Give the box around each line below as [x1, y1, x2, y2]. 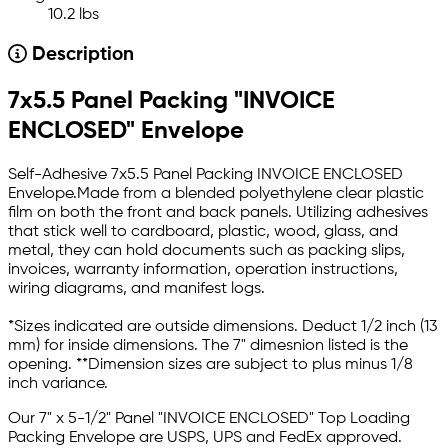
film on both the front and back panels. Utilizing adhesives [8, 205, 428, 222]
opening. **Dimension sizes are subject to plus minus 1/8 [8, 357, 413, 374]
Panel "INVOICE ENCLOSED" [115, 411, 314, 428]
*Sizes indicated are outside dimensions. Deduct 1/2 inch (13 [8, 319, 437, 336]
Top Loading [314, 411, 410, 428]
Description [26, 46, 134, 65]
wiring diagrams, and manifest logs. [8, 281, 265, 298]
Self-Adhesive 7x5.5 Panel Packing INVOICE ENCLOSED [8, 167, 403, 184]
